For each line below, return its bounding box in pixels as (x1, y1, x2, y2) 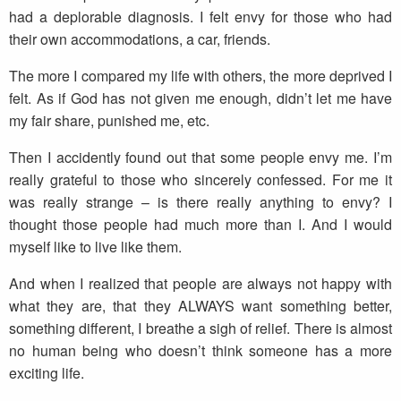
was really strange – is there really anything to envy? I (9, 192, 392, 213)
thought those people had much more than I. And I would (9, 214, 392, 235)
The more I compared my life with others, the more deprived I (9, 65, 392, 87)
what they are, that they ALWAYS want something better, (9, 295, 392, 317)
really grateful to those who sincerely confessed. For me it (9, 169, 392, 191)
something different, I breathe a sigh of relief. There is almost (9, 318, 392, 339)
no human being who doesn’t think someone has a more (9, 340, 392, 362)
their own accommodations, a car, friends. (9, 29, 270, 50)
